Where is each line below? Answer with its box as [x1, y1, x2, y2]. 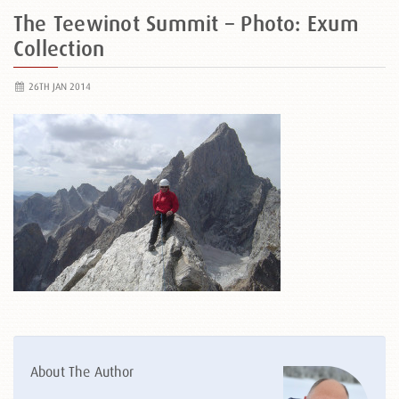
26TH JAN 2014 [25, 81, 91, 92]
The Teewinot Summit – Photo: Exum [13, 12, 359, 36]
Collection [13, 37, 105, 61]
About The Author [30, 363, 134, 379]
